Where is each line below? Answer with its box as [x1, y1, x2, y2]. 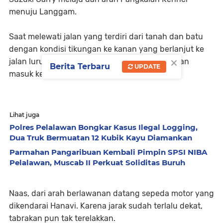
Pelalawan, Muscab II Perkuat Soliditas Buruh [9, 158, 185, 167]
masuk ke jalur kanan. [9, 69, 89, 79]
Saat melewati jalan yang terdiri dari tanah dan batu [9, 32, 203, 41]
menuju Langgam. [9, 7, 77, 16]
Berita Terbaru [50, 62, 110, 72]
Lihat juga [9, 111, 39, 118]
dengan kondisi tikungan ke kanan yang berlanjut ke [9, 44, 204, 54]
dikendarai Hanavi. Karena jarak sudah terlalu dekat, [9, 201, 203, 211]
